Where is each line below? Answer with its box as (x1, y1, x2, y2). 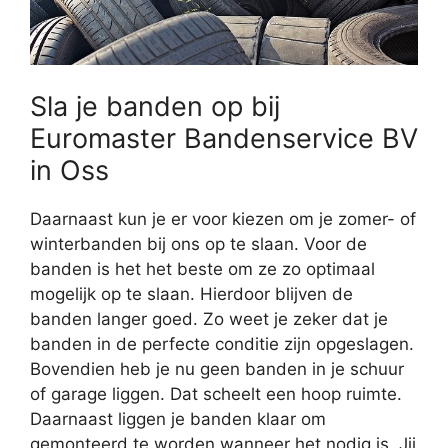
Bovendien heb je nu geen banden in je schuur (30, 358, 404, 379)
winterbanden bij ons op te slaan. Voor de (30, 233, 367, 254)
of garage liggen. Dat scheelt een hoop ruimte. (30, 383, 402, 404)
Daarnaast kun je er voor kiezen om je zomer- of (30, 208, 416, 229)
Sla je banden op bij (30, 89, 280, 123)
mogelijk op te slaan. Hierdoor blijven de (30, 283, 353, 304)
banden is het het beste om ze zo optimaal (30, 258, 375, 279)
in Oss (30, 153, 109, 187)
